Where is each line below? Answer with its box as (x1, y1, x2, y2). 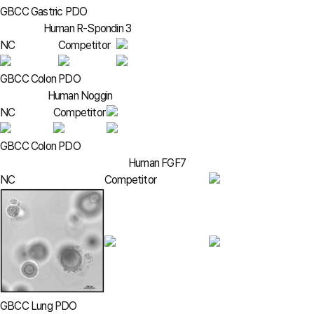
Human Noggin (47, 89, 113, 103)
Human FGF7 (128, 156, 186, 170)
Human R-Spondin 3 (43, 22, 132, 36)
